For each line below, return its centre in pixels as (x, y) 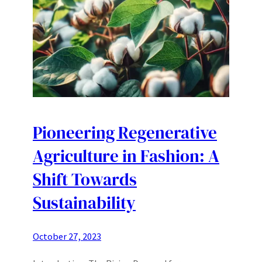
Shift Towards (85, 179)
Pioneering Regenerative (125, 132)
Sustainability (84, 203)
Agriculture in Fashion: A (126, 156)
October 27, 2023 (67, 236)
